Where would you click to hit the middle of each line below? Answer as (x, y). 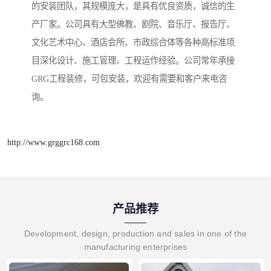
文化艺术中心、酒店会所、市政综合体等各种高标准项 (133, 43)
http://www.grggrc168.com (54, 142)
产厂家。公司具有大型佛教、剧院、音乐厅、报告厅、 (133, 24)
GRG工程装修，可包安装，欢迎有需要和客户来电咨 (129, 79)
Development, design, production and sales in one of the (135, 233)
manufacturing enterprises (135, 247)
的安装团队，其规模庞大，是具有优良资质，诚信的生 (133, 6)
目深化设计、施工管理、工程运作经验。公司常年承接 (133, 61)
